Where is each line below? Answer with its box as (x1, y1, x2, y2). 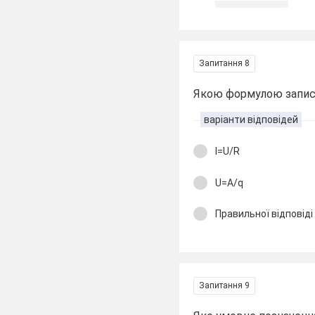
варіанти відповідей (204, 114, 299, 125)
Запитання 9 (199, 280, 250, 290)
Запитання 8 (199, 58, 250, 68)
